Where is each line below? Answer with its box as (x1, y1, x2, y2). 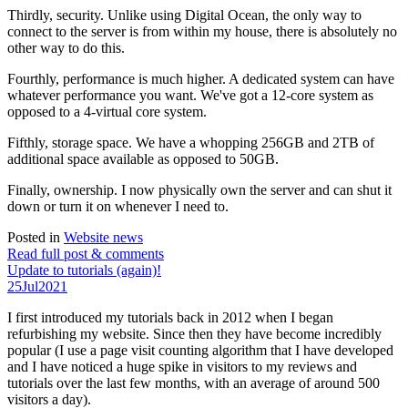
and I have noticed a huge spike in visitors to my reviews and (7, 359, 357, 375)
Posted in (7, 229, 64, 246)
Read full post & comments (7, 246, 164, 262)
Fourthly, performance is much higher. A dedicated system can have (7, 71, 394, 87)
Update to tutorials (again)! (7, 262, 161, 279)
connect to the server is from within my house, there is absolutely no (7, 24, 397, 40)
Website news (64, 229, 143, 246)
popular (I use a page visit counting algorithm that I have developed (7, 342, 393, 359)
